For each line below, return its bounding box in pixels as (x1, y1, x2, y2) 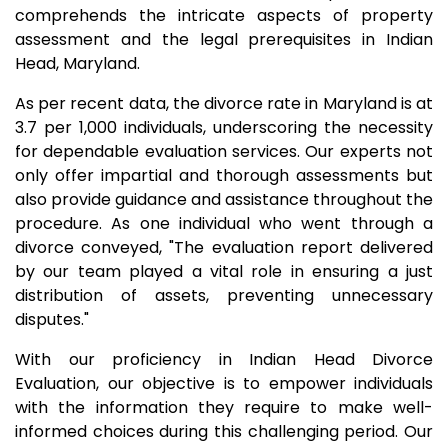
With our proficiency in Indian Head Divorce (15, 348, 433, 371)
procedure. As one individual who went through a (15, 212, 433, 235)
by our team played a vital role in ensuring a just (15, 260, 433, 283)
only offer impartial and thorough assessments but (15, 164, 433, 187)
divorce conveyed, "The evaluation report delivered (15, 236, 433, 259)
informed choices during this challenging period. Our (15, 420, 433, 443)
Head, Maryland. (15, 52, 140, 75)
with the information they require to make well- (15, 396, 433, 419)
